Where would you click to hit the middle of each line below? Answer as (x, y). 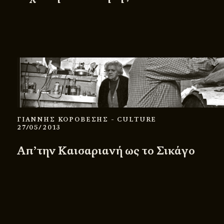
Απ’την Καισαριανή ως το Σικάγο (106, 150)
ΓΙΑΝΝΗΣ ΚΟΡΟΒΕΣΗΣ (64, 119)
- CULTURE (134, 119)
